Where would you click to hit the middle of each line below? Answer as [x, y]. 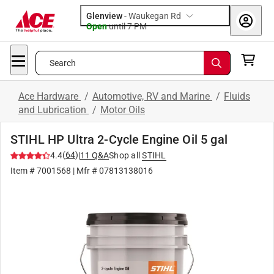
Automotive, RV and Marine [152, 96]
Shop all [124, 155]
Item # [24, 171]
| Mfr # [85, 171]
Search [63, 63]
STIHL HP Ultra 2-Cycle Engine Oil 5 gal [119, 139]
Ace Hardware [50, 96]
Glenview [104, 16]
